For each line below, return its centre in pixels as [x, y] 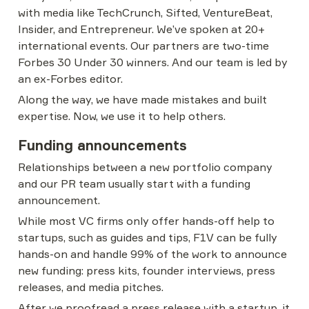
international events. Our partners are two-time [143, 46]
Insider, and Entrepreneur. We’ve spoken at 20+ [141, 29]
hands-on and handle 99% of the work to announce [152, 254]
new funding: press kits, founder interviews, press [147, 270]
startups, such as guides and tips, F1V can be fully [148, 237]
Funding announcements [102, 145]
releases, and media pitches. [91, 287]
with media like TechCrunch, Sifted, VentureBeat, [145, 12]
